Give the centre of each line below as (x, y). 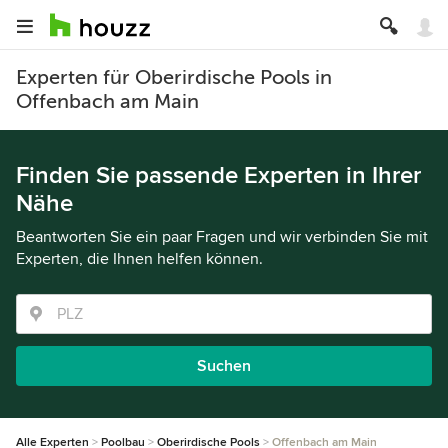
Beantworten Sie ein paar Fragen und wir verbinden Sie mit (222, 237)
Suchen (224, 366)
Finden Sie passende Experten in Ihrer (218, 175)
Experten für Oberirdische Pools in (174, 77)
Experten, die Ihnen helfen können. (139, 259)
